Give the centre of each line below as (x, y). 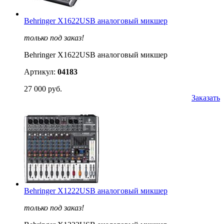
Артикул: (41, 71)
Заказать (206, 97)
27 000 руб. (43, 88)
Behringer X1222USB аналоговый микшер (96, 190)
